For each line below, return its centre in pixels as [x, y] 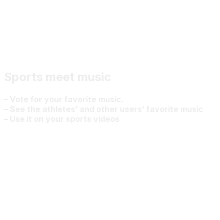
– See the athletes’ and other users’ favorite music [104, 109]
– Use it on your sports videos [62, 119]
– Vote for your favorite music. [64, 99]
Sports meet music [57, 77]
